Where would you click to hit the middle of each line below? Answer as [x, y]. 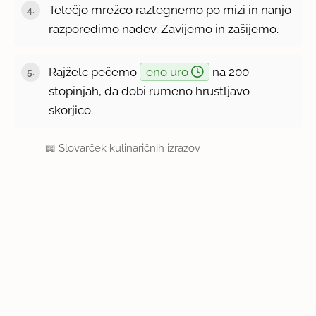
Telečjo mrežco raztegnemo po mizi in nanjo [170, 10]
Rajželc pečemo [95, 72]
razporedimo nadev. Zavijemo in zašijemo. [164, 29]
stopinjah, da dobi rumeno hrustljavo [150, 91]
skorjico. [71, 110]
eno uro [169, 72]
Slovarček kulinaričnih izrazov [130, 148]
